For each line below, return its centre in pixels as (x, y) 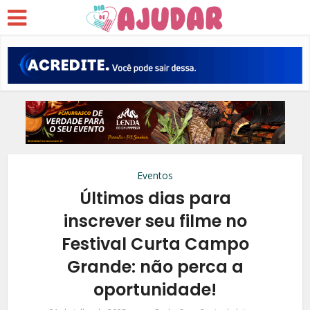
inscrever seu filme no (155, 221)
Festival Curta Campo (155, 244)
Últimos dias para (155, 198)
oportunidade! (155, 289)
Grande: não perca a (155, 266)
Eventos (155, 175)
